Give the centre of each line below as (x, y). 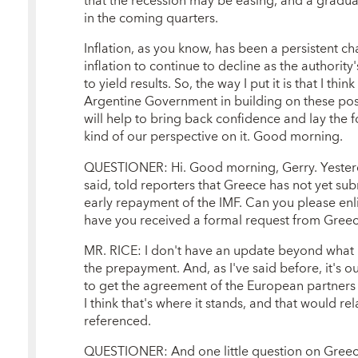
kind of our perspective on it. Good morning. (213, 137)
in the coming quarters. (151, 19)
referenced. (117, 321)
